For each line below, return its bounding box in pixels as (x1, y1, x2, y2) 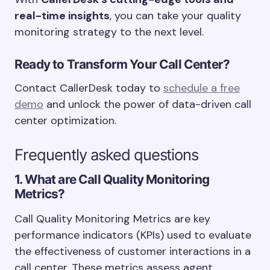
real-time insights (14, 8, 110, 23)
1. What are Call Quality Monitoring (14, 172, 209, 187)
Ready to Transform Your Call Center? (14, 57, 230, 72)
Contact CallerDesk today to (14, 81, 163, 95)
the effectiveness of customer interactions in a (14, 244, 251, 259)
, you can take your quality (110, 8, 241, 23)
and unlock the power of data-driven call (43, 97, 251, 111)
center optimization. (14, 113, 116, 128)
